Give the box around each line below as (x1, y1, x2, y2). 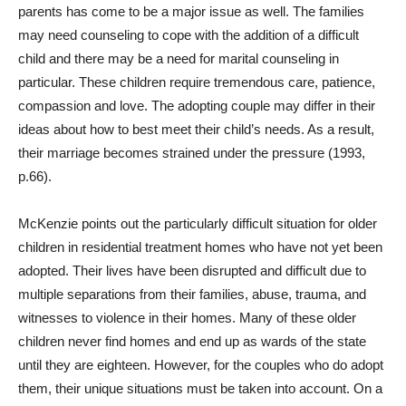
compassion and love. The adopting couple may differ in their (18, 98, 375, 113)
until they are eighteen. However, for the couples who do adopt (18, 357, 383, 372)
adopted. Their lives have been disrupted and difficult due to (18, 263, 366, 278)
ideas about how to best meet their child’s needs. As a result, (18, 121, 374, 137)
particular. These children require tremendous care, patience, (18, 74, 375, 90)
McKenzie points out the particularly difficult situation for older (18, 216, 377, 231)
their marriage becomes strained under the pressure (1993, (18, 145, 365, 160)
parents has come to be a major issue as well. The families (18, 4, 364, 19)
